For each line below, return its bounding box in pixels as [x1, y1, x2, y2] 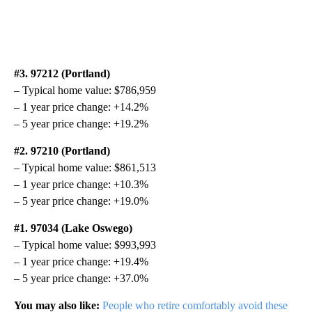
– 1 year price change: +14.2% [14, 100, 148, 113]
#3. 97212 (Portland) [14, 67, 110, 79]
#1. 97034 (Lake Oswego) [14, 221, 132, 234]
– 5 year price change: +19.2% [14, 117, 148, 130]
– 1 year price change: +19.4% [14, 255, 148, 267]
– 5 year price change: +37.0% [14, 272, 148, 284]
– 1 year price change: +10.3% [14, 178, 148, 190]
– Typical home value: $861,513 [14, 161, 156, 173]
